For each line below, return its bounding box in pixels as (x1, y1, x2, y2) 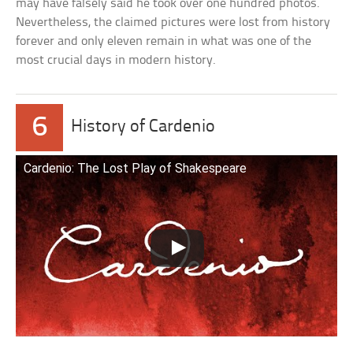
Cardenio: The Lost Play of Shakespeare (24, 161, 247, 176)
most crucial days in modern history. (16, 54, 217, 68)
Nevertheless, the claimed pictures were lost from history (16, 16, 331, 30)
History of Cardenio (71, 118, 216, 137)
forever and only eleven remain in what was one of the (16, 35, 312, 49)
